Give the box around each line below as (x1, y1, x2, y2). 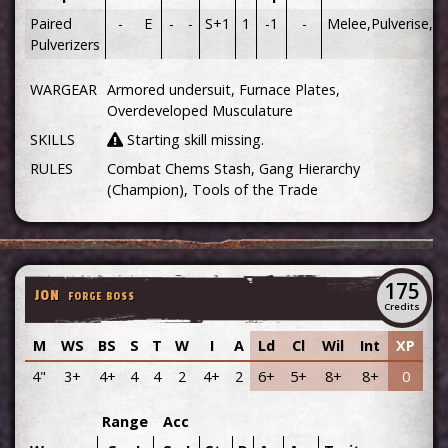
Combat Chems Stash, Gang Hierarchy (106, 159, 360, 179)
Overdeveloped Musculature (106, 101, 293, 121)
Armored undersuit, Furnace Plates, (106, 80, 340, 100)
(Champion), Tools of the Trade (106, 180, 318, 200)
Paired (29, 14, 72, 34)
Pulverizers (29, 35, 100, 55)
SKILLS (29, 130, 75, 150)
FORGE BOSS (68, 291, 135, 304)
